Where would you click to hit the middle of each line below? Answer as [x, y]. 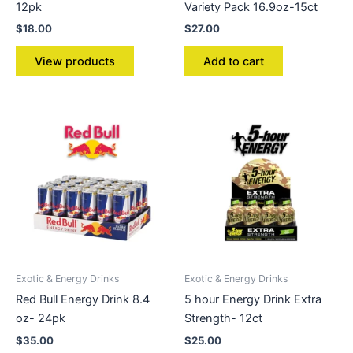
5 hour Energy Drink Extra [253, 300]
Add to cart [234, 61]
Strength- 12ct [223, 319]
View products [75, 61]
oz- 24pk [41, 319]
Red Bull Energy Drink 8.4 [83, 300]
